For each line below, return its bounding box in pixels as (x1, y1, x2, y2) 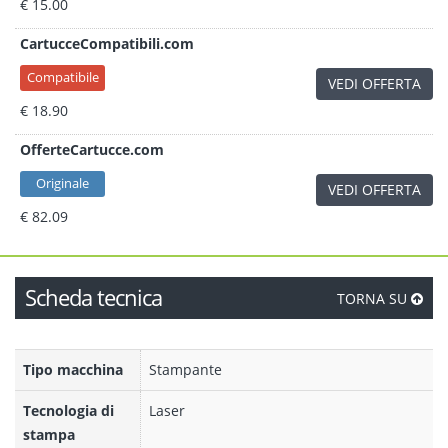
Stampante (149, 360, 222, 379)
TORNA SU (337, 289, 411, 308)
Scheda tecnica (25, 282, 162, 313)
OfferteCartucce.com (20, 140, 164, 159)
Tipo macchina (23, 360, 123, 379)
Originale (36, 174, 89, 192)
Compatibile (26, 68, 99, 86)
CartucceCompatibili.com (20, 34, 194, 53)
